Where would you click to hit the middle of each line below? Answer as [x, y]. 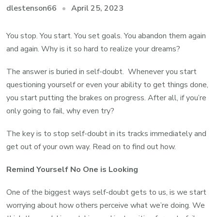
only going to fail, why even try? [61, 111]
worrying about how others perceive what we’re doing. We [106, 206]
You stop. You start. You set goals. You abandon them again [106, 36]
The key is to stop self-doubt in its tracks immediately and [107, 134]
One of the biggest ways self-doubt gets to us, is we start [107, 193]
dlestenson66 [32, 8]
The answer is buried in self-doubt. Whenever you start [102, 72]
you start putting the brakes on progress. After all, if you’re [107, 98]
